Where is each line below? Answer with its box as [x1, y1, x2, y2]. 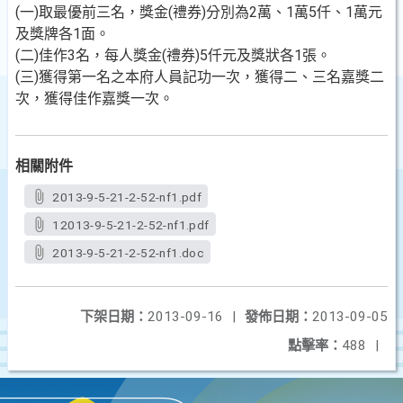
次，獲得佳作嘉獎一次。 [15, 90, 174, 107]
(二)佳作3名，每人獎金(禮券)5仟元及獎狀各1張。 [15, 47, 331, 64]
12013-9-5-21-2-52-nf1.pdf [52, 218, 210, 232]
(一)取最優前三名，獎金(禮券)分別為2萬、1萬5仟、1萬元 [15, 4, 382, 21]
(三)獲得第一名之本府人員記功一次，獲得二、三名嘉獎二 [15, 68, 384, 85]
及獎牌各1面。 [15, 25, 110, 42]
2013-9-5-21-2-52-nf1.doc [52, 246, 205, 260]
